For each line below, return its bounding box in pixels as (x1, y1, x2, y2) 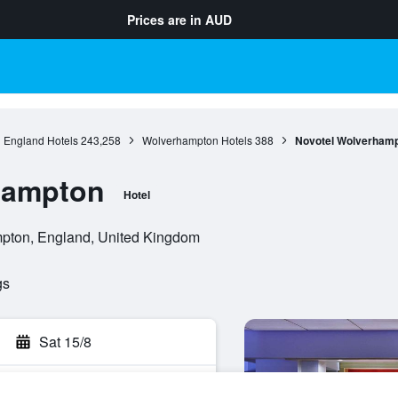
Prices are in (127, 11, 205, 28)
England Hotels (3, 132, 78, 147)
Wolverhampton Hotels (141, 132, 252, 147)
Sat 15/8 (39, 331, 92, 352)
